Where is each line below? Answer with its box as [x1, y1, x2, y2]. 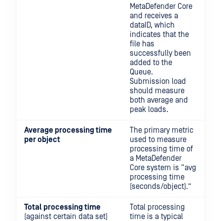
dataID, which [130, 21, 175, 30]
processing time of [130, 145, 193, 153]
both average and [130, 96, 188, 105]
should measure [130, 86, 184, 95]
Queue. [130, 68, 153, 76]
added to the [130, 58, 172, 67]
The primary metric [130, 126, 193, 135]
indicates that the [130, 30, 189, 39]
